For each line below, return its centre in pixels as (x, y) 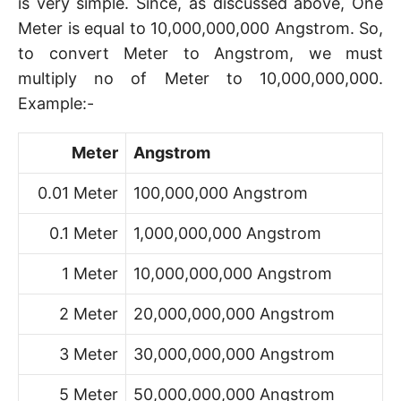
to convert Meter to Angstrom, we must (200, 53)
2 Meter (89, 314)
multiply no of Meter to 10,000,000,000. (200, 78)
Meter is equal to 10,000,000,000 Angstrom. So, (200, 28)
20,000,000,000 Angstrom (234, 314)
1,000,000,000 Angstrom (227, 233)
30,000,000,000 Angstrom (234, 354)
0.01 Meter (78, 193)
